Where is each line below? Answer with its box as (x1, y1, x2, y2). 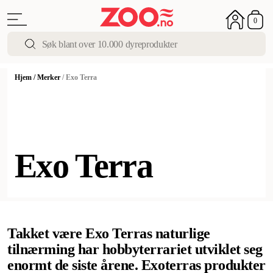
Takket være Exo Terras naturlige (7, 225, 210, 241)
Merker (37, 73, 60, 82)
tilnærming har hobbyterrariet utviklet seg (7, 241, 263, 257)
